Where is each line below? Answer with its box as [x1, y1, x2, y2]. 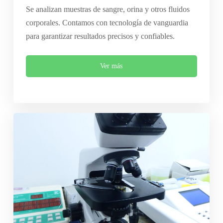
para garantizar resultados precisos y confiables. [25, 32, 175, 41]
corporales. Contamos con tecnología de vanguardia [25, 18, 188, 27]
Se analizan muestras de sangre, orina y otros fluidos [25, 5, 190, 14]
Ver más [100, 62, 123, 70]
